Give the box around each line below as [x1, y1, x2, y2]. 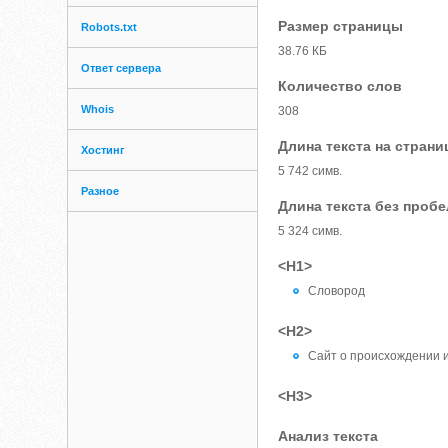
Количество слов [278, 78, 403, 94]
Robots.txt [81, 21, 138, 33]
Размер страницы [278, 18, 404, 34]
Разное [81, 185, 120, 197]
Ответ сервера [81, 62, 162, 74]
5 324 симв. [278, 224, 343, 238]
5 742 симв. [278, 164, 343, 178]
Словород [308, 284, 366, 298]
